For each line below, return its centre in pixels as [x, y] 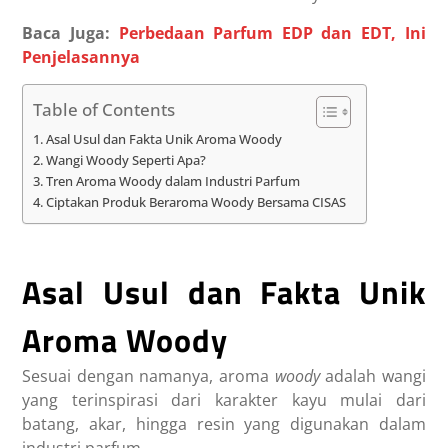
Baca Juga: [70, 33]
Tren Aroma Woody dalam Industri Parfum [172, 182]
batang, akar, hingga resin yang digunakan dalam [224, 424]
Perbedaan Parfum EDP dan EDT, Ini [272, 33]
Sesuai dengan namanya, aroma [145, 376]
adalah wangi [375, 376]
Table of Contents [104, 110]
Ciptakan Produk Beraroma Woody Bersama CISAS [195, 203]
